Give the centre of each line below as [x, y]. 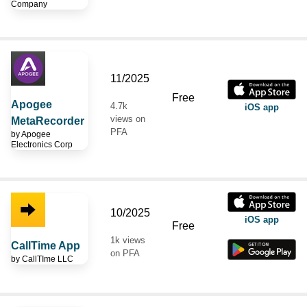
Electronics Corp [42, 144]
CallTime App [46, 245]
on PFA [125, 253]
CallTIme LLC [48, 259]
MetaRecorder [48, 121]
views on [128, 119]
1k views [128, 240]
